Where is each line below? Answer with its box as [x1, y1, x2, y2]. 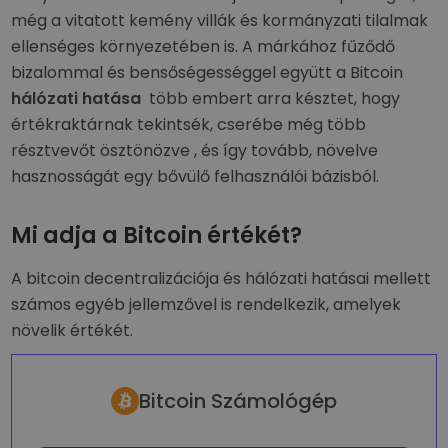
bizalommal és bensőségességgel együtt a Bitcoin [11, 61, 404, 84]
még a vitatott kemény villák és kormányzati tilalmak [11, 9, 429, 32]
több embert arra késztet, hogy [141, 87, 401, 110]
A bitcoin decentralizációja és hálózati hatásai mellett [11, 267, 432, 290]
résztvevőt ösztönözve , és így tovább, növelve [11, 139, 379, 162]
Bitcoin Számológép [139, 387, 337, 415]
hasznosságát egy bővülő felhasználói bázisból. [11, 165, 380, 188]
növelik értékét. [11, 319, 134, 342]
